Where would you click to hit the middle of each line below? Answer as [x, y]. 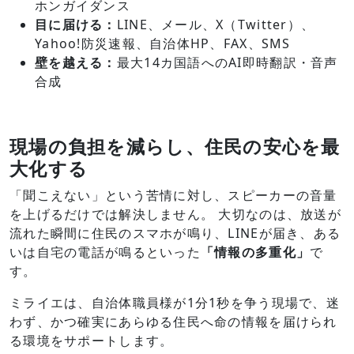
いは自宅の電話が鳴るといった [105, 252]
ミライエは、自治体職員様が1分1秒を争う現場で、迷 [175, 303]
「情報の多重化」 [255, 252]
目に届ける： [76, 24]
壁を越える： [76, 62]
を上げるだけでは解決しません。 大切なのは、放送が [175, 214]
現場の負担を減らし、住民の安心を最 [175, 146]
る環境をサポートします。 [92, 341]
